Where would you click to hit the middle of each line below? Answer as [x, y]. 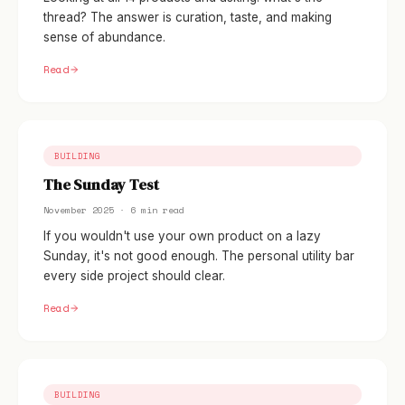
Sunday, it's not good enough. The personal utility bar [199, 256]
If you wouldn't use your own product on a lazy [182, 236]
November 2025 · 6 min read [114, 210]
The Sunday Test [101, 185]
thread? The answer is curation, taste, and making [188, 17]
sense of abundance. [104, 37]
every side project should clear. [134, 276]
